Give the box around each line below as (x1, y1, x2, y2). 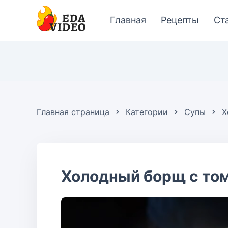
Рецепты (161, 15, 199, 25)
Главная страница (37, 107, 109, 117)
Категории (126, 107, 168, 117)
